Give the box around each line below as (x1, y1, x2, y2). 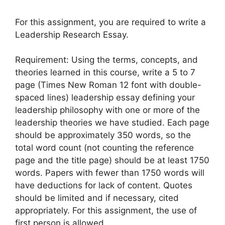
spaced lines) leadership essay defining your (15, 92, 195, 103)
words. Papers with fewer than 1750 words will (15, 168, 204, 178)
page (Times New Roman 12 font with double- (15, 80, 201, 90)
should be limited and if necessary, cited (15, 193, 179, 203)
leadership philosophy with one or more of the (15, 105, 200, 116)
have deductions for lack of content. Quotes (15, 180, 192, 191)
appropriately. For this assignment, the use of (15, 205, 197, 216)
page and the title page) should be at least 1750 (15, 155, 209, 166)
